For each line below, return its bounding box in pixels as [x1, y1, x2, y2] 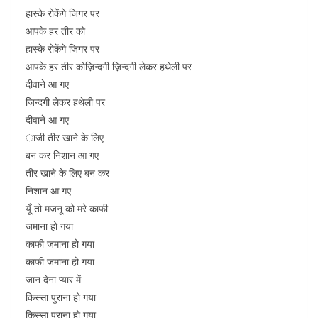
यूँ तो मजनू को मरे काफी [26, 202, 108, 215]
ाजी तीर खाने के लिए [26, 131, 104, 144]
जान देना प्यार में [26, 273, 81, 286]
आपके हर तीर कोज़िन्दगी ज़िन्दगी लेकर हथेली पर [26, 60, 192, 73]
